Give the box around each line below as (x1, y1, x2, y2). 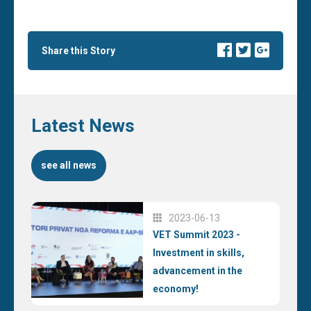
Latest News (31, 115, 135, 137)
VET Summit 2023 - (153, 228, 241, 240)
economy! (153, 283, 199, 294)
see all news (41, 160, 96, 171)
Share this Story (42, 45, 115, 57)
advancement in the (153, 264, 243, 276)
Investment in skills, (153, 246, 245, 258)
